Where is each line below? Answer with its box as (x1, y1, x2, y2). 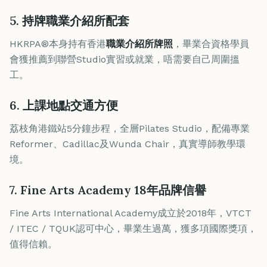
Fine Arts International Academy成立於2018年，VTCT (10, 207, 252, 219)
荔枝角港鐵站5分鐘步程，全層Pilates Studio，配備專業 (10, 123, 250, 134)
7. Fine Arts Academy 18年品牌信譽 (10, 182, 206, 197)
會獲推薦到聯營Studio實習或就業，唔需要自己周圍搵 (10, 54, 240, 65)
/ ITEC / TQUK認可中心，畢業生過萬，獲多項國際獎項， (10, 223, 257, 234)
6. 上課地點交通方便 (10, 98, 118, 113)
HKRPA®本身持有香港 (10, 38, 106, 49)
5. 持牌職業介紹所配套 (10, 13, 129, 28)
